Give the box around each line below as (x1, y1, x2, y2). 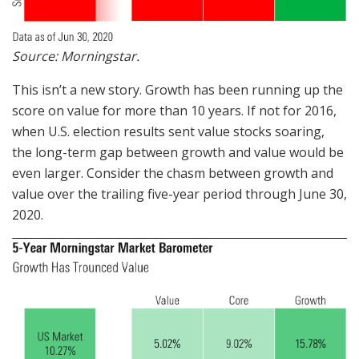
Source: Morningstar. (12, 47, 139, 66)
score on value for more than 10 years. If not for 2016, (12, 102, 337, 120)
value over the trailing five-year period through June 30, (12, 185, 347, 204)
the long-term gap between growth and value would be (12, 143, 344, 162)
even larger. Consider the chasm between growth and (12, 164, 333, 183)
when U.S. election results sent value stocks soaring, (12, 123, 325, 141)
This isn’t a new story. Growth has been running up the (12, 81, 343, 99)
